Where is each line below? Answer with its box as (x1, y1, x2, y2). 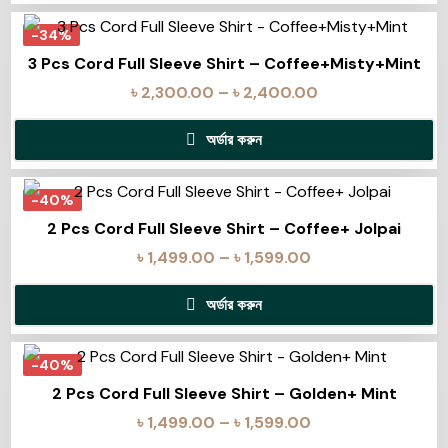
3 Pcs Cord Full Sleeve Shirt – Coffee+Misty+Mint (27, 53, 421, 75)
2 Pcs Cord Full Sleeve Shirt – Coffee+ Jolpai (47, 218, 401, 240)
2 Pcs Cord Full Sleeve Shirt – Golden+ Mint (51, 382, 397, 404)
